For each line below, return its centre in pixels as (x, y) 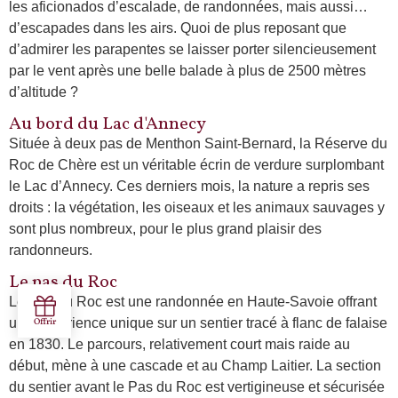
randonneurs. (51, 250)
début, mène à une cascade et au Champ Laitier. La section (195, 366)
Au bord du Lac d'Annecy (107, 124)
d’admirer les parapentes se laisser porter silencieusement (192, 49)
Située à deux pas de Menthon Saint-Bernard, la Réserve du (198, 143)
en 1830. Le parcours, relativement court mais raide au (179, 345)
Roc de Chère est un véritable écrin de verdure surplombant (196, 164)
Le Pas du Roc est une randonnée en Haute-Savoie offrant (193, 302)
